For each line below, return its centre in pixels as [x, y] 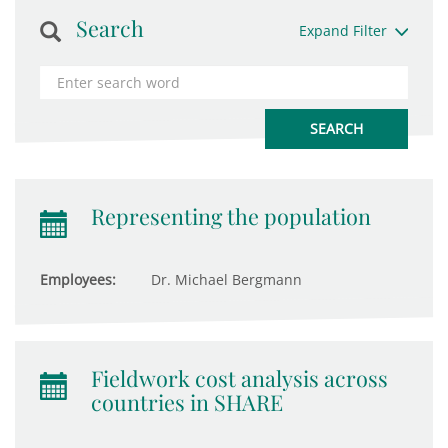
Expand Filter [342, 30]
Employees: [78, 279]
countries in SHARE [187, 402]
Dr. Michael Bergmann [224, 279]
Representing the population [231, 216]
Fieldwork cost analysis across [239, 378]
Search [110, 28]
